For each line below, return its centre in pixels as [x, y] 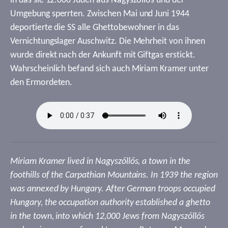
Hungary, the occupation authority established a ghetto [110, 203]
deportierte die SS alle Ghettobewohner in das [95, 28]
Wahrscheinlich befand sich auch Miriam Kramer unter [109, 69]
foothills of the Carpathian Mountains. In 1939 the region [114, 175]
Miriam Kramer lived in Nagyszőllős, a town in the [100, 162]
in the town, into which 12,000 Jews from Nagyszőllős [107, 217]
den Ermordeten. [41, 83]
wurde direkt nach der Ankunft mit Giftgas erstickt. [103, 55]
